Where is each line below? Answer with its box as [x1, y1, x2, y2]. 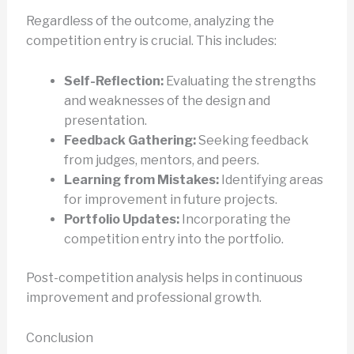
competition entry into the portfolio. [63, 232, 284, 247]
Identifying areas [218, 172, 323, 188]
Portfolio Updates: [63, 212, 179, 228]
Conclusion [25, 330, 93, 345]
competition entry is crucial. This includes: [25, 33, 277, 49]
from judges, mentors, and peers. [63, 153, 259, 168]
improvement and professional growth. [25, 290, 262, 306]
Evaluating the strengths [163, 73, 316, 89]
